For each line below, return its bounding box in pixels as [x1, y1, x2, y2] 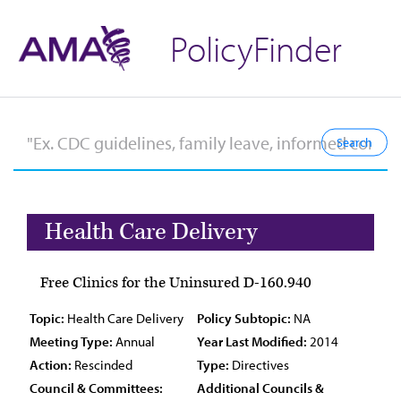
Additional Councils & [197, 380, 324, 397]
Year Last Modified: [197, 333, 307, 350]
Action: [30, 356, 72, 373]
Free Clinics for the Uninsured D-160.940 [40, 273, 311, 293]
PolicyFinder [170, 25, 342, 71]
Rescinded [72, 356, 132, 373]
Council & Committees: [30, 380, 163, 397]
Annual [113, 333, 155, 350]
